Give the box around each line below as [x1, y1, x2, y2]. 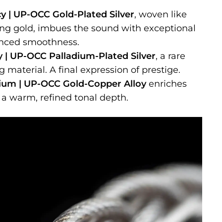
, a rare [156, 50, 185, 61]
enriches [146, 78, 187, 89]
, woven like [134, 8, 187, 20]
